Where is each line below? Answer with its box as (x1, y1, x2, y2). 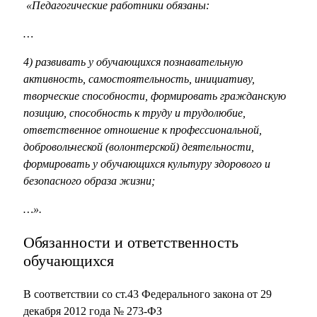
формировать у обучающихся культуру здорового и (23, 158, 270, 171)
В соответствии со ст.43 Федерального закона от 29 (23, 288, 272, 301)
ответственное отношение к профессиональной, (23, 124, 262, 137)
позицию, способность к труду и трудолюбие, (23, 107, 246, 120)
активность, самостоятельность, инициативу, (23, 73, 255, 86)
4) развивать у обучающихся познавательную (23, 56, 243, 69)
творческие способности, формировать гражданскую (23, 90, 286, 103)
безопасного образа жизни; (23, 175, 155, 188)
